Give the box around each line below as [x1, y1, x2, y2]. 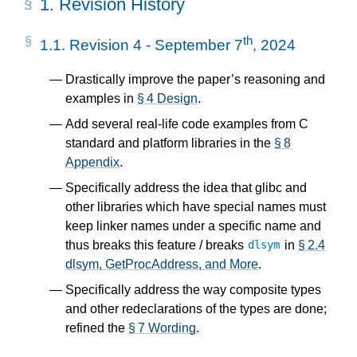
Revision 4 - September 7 [69, 37, 243, 54]
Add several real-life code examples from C [65, 116, 308, 131]
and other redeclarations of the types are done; [65, 301, 327, 316]
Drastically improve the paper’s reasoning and [65, 72, 325, 86]
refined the [65, 320, 128, 335]
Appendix [65, 155, 120, 169]
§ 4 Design [137, 91, 198, 105]
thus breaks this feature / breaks [65, 237, 247, 252]
